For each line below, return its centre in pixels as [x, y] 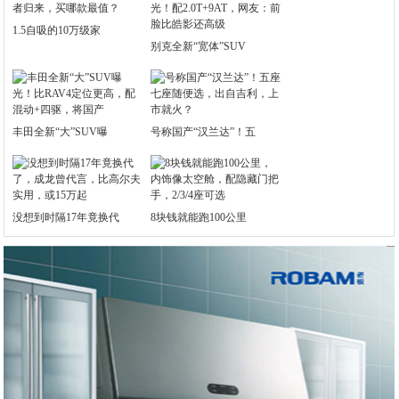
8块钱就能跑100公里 [199, 217]
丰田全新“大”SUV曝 [61, 132]
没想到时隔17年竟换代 [66, 217]
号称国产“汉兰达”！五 [204, 132]
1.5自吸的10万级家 [57, 30]
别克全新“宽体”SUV [199, 46]
